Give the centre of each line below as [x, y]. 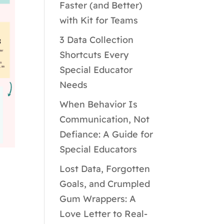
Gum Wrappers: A [98, 199]
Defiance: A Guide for [106, 134]
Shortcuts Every [94, 55]
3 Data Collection [97, 40]
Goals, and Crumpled [105, 184]
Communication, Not [105, 119]
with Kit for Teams [99, 20]
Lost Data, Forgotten [105, 169]
